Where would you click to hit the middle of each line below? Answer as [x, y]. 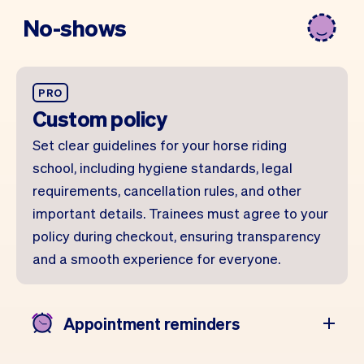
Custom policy [100, 118]
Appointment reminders [152, 323]
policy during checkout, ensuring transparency [177, 236]
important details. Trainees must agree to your [180, 213]
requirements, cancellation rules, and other [167, 190]
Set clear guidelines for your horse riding [160, 145]
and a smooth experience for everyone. [156, 258]
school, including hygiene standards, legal [162, 167]
